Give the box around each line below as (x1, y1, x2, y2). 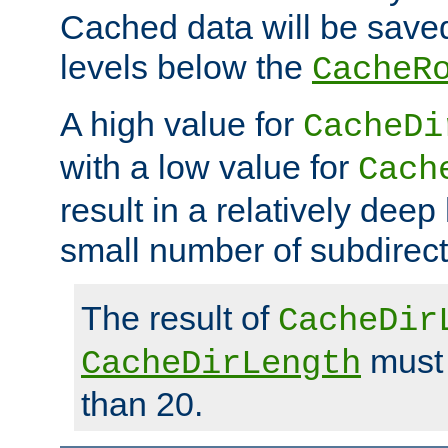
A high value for (60, 105, 303, 144)
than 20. (81, 385, 203, 424)
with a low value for (60, 148, 358, 187)
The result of (81, 299, 278, 338)
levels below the (60, 48, 312, 87)
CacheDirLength (81, 345, 361, 384)
